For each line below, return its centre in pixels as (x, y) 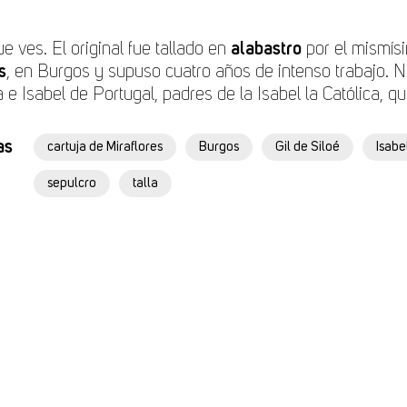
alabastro (266, 49)
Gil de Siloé (308, 147)
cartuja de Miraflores (105, 147)
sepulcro (72, 184)
